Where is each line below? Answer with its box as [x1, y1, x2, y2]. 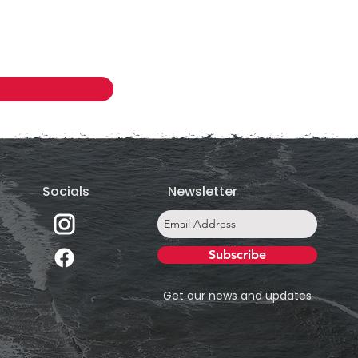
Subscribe [209, 247, 266, 262]
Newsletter [167, 182, 237, 201]
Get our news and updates [163, 288, 312, 304]
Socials [42, 182, 89, 201]
